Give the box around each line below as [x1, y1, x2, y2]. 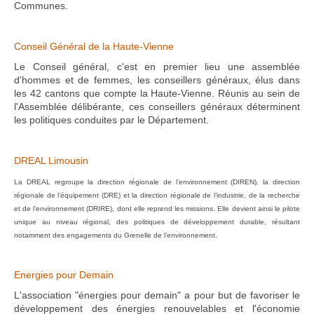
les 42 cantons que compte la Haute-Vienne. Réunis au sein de [14, 88, 300, 99]
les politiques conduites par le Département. [14, 114, 209, 125]
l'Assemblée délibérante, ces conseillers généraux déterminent [14, 101, 300, 112]
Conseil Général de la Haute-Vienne [14, 41, 174, 52]
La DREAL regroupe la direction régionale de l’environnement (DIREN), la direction [14, 178, 300, 186]
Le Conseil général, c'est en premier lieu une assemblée [14, 61, 300, 72]
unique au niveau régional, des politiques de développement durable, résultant [14, 218, 300, 226]
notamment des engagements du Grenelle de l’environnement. [14, 231, 217, 239]
